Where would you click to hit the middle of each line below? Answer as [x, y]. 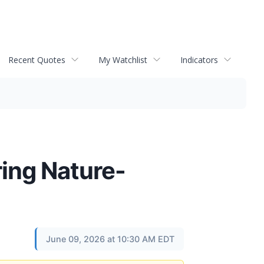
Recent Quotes [37, 60]
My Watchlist [123, 60]
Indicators [199, 60]
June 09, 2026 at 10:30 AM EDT [110, 239]
